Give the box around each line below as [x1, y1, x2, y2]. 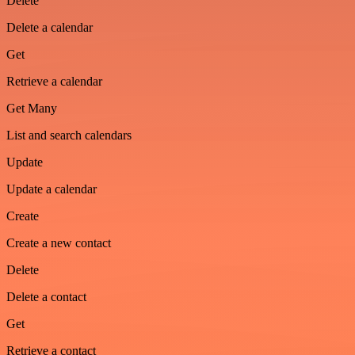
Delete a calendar [6, 20, 93, 34]
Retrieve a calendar [6, 74, 102, 88]
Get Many [6, 101, 57, 115]
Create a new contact [6, 235, 111, 250]
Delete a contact [6, 289, 86, 303]
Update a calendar [6, 181, 97, 196]
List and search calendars [6, 128, 132, 142]
